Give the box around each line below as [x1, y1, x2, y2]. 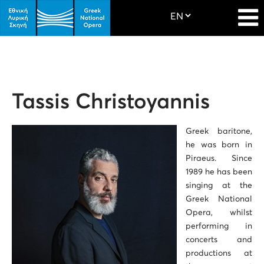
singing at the [186, 181, 252, 190]
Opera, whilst [186, 209, 252, 217]
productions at [186, 249, 252, 258]
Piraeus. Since [186, 154, 252, 163]
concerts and [186, 236, 252, 244]
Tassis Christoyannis [12, 92, 210, 113]
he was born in [186, 141, 252, 149]
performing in [186, 222, 252, 230]
